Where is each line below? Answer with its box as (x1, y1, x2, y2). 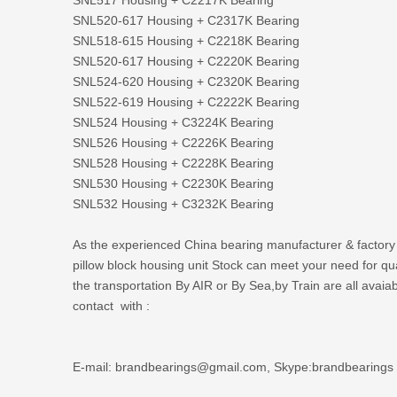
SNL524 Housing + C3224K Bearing (73, 114, 274, 129)
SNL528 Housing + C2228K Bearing (73, 155, 274, 170)
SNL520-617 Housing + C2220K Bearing (73, 53, 300, 68)
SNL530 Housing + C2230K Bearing (73, 175, 274, 191)
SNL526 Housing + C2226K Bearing (73, 135, 274, 150)
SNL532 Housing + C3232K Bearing (73, 196, 274, 211)
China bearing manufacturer (184, 237, 342, 252)
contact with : (73, 298, 150, 313)
